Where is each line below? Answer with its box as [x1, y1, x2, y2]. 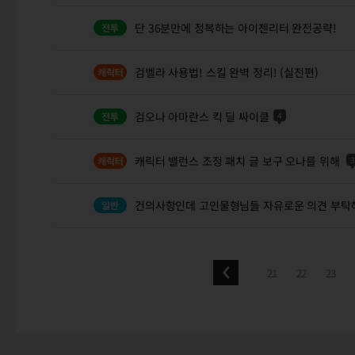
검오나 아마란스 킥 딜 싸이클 [135, 109, 269, 124]
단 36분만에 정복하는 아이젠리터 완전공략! [135, 20, 337, 36]
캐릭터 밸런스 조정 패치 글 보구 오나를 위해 [135, 153, 343, 169]
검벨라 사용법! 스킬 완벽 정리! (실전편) [135, 64, 319, 80]
